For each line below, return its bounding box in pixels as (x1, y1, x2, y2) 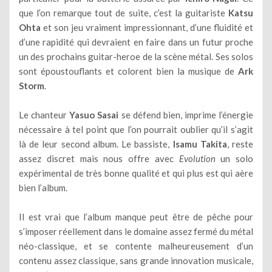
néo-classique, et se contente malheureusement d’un (19, 240, 253, 251)
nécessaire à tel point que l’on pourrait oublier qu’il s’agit (19, 123, 253, 135)
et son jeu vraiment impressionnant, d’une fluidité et (41, 21, 253, 33)
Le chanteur (19, 109, 70, 120)
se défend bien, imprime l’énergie (118, 109, 253, 120)
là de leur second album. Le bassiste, (19, 138, 173, 149)
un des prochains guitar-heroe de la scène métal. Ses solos (19, 50, 253, 62)
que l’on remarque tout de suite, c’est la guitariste (19, 7, 228, 18)
